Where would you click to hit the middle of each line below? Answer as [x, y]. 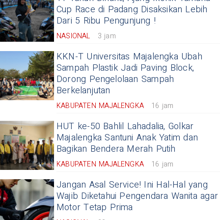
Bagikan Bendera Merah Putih [116, 149]
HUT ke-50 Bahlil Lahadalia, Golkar [125, 127]
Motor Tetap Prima [95, 208]
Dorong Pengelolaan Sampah [115, 80]
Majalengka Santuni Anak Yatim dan [127, 138]
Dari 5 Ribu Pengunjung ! [106, 21]
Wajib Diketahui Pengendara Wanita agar [137, 196]
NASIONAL [73, 36]
